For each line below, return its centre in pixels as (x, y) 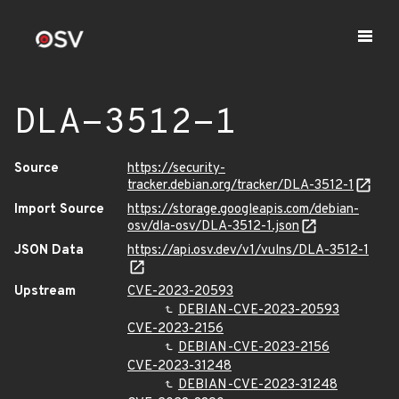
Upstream (45, 292)
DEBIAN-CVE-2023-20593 (259, 310)
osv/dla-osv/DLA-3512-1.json (213, 227)
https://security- (176, 169)
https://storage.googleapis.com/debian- (243, 210)
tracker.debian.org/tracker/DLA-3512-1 (240, 186)
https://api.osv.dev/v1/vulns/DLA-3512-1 (248, 251)
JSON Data (49, 251)
